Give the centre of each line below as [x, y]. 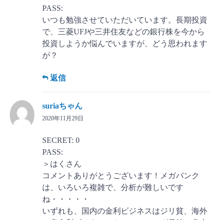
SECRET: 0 [61, 140]
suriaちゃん [63, 106]
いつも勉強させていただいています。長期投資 [125, 20]
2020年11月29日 [63, 119]
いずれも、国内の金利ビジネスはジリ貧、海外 [125, 211]
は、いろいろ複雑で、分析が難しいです [113, 188]
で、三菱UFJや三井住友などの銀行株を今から [124, 32]
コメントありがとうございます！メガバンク [121, 176]
